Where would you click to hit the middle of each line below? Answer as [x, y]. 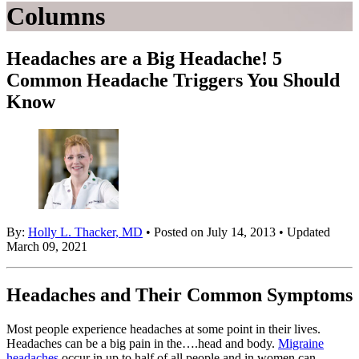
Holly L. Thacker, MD [85, 232]
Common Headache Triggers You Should [173, 81]
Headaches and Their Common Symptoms [179, 295]
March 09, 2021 [47, 247]
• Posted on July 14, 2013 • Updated [236, 232]
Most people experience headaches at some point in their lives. [163, 329]
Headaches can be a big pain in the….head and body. [142, 344]
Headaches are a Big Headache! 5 [144, 59]
